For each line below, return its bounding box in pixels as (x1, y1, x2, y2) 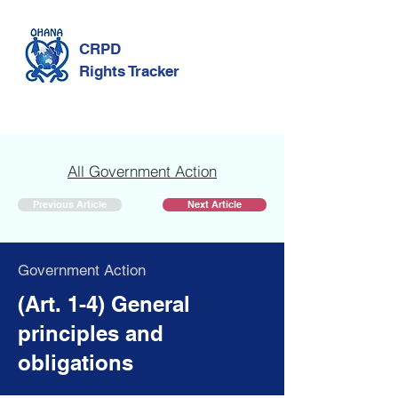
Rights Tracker (79, 62, 179, 80)
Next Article (187, 198, 242, 211)
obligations (18, 350, 133, 375)
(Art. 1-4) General (18, 291, 190, 316)
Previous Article (33, 198, 107, 211)
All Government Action (68, 161, 217, 180)
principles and (18, 321, 163, 346)
